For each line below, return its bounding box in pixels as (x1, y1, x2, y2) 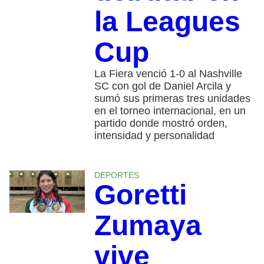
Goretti (94, 179, 187, 210)
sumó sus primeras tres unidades (94, 92, 250, 104)
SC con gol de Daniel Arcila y (94, 80, 231, 92)
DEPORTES (94, 170, 139, 180)
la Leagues (94, 5, 240, 37)
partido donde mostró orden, (94, 117, 227, 129)
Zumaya (94, 209, 202, 241)
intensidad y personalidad (94, 129, 214, 141)
